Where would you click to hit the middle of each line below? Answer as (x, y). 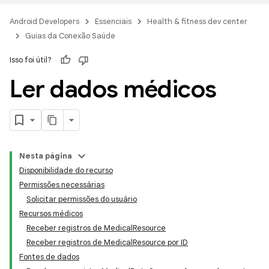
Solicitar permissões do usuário (82, 199)
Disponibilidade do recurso (66, 170)
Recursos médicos (51, 213)
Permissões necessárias (62, 185)
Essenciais (113, 21)
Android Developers (44, 21)
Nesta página (46, 156)
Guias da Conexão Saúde (70, 36)
